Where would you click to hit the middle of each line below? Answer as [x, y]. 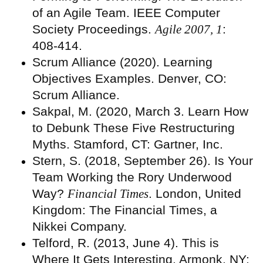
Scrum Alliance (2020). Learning [122, 62]
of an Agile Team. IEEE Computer [126, 13]
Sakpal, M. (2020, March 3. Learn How [140, 112]
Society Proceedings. [94, 29]
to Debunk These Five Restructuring [134, 128]
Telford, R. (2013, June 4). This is [126, 243]
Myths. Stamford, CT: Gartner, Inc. [128, 144]
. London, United [195, 194]
